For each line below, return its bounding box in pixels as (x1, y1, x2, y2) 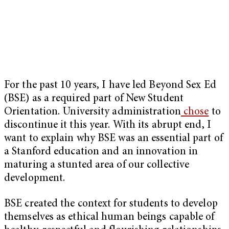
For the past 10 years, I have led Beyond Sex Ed (4, 80, 216, 91)
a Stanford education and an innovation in (4, 146, 198, 157)
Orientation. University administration (4, 106, 181, 118)
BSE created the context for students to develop (4, 198, 218, 210)
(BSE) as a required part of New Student (4, 93, 184, 104)
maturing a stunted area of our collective (4, 159, 190, 171)
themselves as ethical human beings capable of (4, 212, 215, 223)
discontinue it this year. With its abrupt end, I (4, 120, 211, 131)
